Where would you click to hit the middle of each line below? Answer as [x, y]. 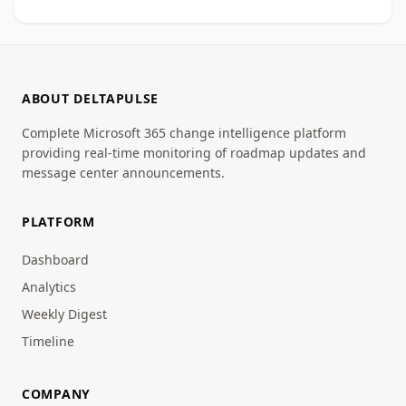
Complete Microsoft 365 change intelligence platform [184, 133]
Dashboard [55, 260]
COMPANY [56, 394]
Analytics [49, 287]
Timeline [48, 341]
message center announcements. [123, 173]
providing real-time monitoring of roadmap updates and [194, 153]
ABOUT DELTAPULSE [91, 98]
